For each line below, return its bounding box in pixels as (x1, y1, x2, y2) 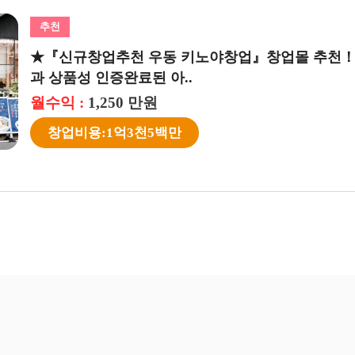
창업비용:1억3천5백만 (20, 124, 154, 140)
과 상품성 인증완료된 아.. (2, 69, 165, 86)
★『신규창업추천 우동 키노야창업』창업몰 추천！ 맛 (2, 48, 346, 65)
